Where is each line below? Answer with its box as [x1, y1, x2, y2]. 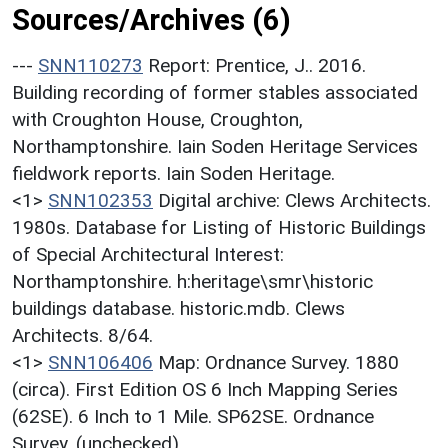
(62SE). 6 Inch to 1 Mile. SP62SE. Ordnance [12, 404, 374, 428]
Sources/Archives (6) [12, 2, 291, 37]
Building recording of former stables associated [12, 80, 418, 104]
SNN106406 [48, 350, 153, 374]
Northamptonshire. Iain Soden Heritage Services [12, 134, 418, 158]
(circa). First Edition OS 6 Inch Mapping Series [12, 377, 398, 401]
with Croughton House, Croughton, [12, 107, 303, 131]
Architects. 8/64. [12, 323, 153, 347]
